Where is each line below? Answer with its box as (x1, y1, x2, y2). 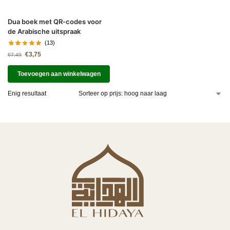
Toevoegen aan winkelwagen (17, 70, 101, 78)
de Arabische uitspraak (8, 27, 81, 36)
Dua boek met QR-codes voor (8, 17, 102, 26)
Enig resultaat (8, 89, 46, 97)
